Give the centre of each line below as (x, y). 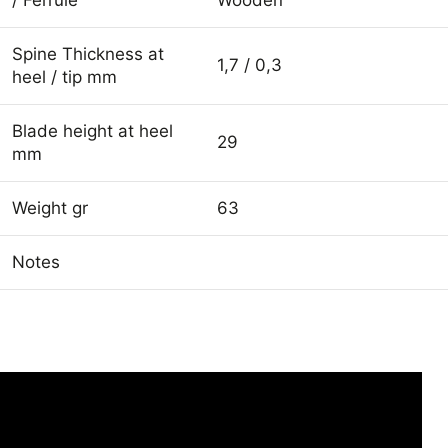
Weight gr (50, 207)
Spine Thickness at (88, 53)
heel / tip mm (64, 76)
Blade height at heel (92, 130)
